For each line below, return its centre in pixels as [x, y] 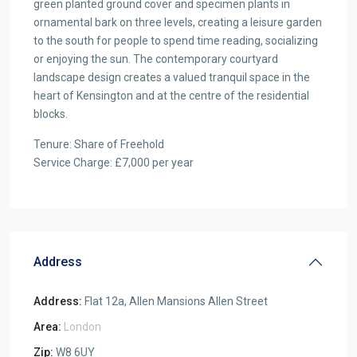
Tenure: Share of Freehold [99, 144]
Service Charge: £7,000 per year [114, 163]
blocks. [51, 114]
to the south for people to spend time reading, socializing [176, 41]
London [82, 327]
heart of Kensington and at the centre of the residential [171, 96]
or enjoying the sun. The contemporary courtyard [156, 59]
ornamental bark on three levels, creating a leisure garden [178, 22]
